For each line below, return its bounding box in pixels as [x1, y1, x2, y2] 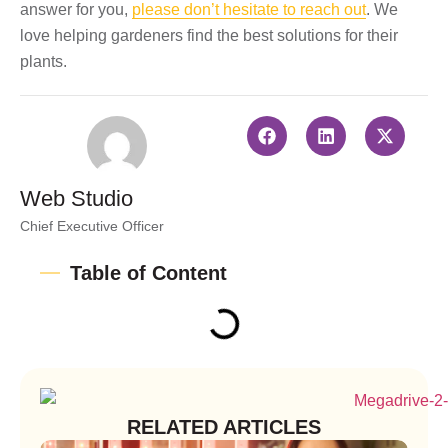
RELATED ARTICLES [127, 416, 321, 439]
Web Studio [20, 185, 133, 211]
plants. [20, 52, 67, 70]
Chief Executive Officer [20, 217, 164, 234]
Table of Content [70, 261, 227, 284]
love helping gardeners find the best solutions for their [20, 26, 398, 44]
